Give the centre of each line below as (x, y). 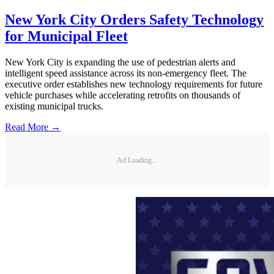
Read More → (33, 127)
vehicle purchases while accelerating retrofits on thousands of (123, 95)
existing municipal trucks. (54, 106)
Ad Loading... (137, 160)
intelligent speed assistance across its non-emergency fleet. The (126, 73)
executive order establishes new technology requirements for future (134, 84)
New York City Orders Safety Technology (134, 20)
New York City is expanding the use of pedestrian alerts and (120, 62)
